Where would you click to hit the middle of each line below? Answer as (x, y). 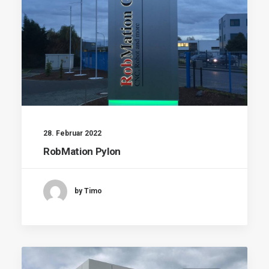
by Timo (88, 191)
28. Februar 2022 (72, 133)
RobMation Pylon (82, 151)
